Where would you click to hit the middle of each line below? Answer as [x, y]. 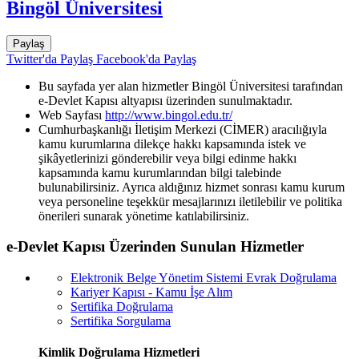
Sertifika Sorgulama [121, 321]
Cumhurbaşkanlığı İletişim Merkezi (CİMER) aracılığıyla [183, 129]
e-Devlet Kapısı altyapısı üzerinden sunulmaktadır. [165, 100]
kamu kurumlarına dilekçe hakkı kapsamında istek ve [172, 143]
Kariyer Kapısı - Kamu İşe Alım [151, 292]
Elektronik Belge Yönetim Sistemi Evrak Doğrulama [204, 278]
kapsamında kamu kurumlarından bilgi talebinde [160, 172]
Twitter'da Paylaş [50, 58]
